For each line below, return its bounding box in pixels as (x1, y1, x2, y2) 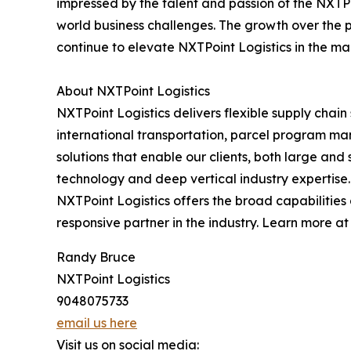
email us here (56, 314, 137, 331)
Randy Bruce (56, 248, 136, 265)
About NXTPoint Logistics (56, 82, 210, 99)
